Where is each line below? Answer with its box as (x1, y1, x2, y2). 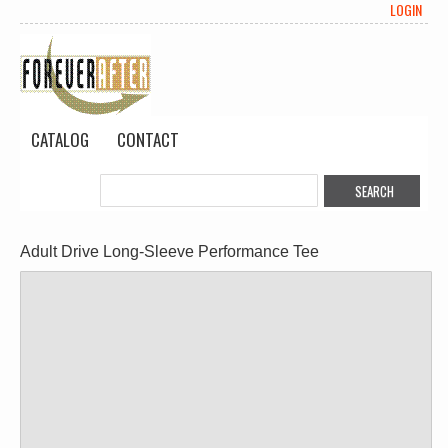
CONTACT (117, 127, 179, 152)
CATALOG (31, 127, 89, 152)
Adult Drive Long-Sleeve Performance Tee (20, 243, 319, 260)
